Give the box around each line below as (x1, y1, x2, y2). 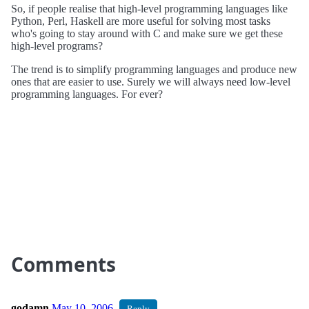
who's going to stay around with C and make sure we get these (11, 28, 283, 39)
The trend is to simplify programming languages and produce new (11, 63, 297, 75)
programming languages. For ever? (11, 88, 163, 100)
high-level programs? (11, 40, 103, 52)
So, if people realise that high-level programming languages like (11, 3, 288, 14)
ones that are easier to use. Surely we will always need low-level (11, 76, 290, 88)
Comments (11, 251, 116, 277)
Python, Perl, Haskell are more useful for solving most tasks (11, 15, 270, 27)
